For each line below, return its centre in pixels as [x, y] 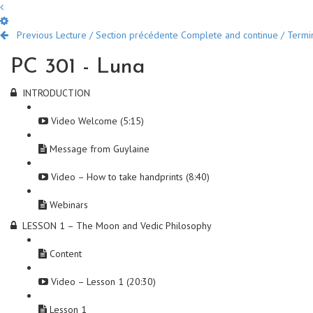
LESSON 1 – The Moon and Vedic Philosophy [117, 226]
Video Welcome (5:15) [97, 121]
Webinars [69, 205]
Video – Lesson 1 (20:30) [103, 282]
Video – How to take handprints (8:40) [130, 177]
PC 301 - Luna [78, 67]
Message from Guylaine [100, 149]
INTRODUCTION [56, 93]
